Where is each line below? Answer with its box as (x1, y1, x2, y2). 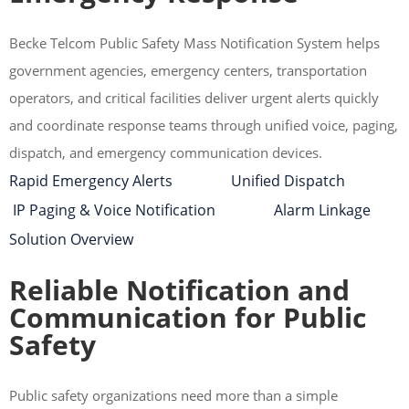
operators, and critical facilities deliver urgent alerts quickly (9, 89, 379, 107)
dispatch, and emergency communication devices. (9, 143, 322, 162)
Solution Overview (9, 229, 133, 249)
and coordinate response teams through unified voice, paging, (9, 116, 398, 134)
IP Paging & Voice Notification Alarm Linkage (9, 200, 371, 220)
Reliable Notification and (9, 271, 350, 309)
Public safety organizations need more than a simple (9, 386, 338, 404)
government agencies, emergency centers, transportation (9, 61, 367, 79)
